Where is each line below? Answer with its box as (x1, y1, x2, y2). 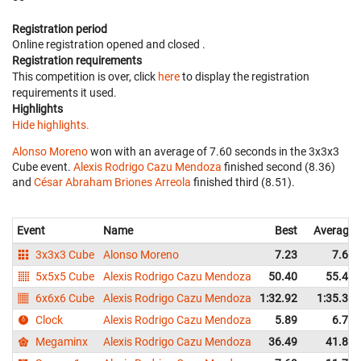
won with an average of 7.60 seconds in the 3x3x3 (88, 144, 339, 158)
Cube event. (12, 160, 73, 173)
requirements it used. (12, 85, 117, 99)
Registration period (12, 22, 107, 35)
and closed (146, 37, 202, 51)
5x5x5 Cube (33, 269, 95, 283)
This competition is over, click (12, 69, 158, 83)
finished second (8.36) (222, 160, 335, 173)
